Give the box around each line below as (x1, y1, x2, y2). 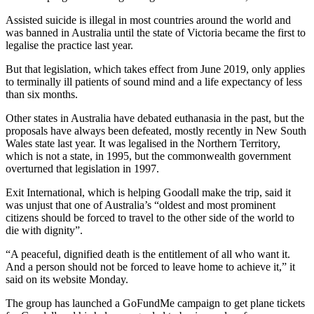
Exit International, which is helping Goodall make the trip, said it (6, 186, 291, 198)
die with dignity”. (6, 224, 83, 236)
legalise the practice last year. (6, 39, 133, 51)
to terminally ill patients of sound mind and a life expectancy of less (6, 75, 302, 88)
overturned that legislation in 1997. (6, 162, 159, 175)
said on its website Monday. (6, 273, 128, 285)
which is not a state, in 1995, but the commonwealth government (6, 149, 291, 162)
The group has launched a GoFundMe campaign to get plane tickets (6, 296, 305, 309)
